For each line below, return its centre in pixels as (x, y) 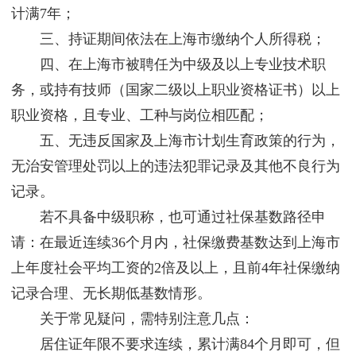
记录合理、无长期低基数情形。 (111, 294)
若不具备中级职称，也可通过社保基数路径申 (168, 217)
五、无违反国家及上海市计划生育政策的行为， (176, 141)
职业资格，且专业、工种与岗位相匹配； (140, 116)
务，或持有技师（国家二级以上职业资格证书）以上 (176, 90)
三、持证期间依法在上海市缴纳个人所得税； (168, 39)
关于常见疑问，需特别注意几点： (133, 319)
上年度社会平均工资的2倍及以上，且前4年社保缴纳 (176, 268)
